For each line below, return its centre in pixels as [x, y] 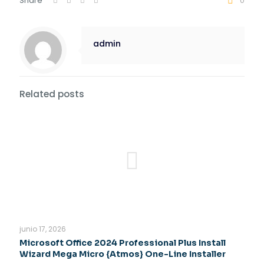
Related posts [52, 94]
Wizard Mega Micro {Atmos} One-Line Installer [123, 254]
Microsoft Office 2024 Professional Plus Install [123, 243]
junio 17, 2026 [43, 229]
